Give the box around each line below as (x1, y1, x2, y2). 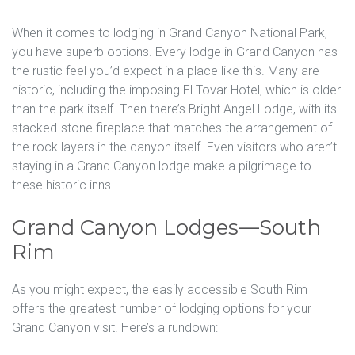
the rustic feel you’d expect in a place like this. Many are (12, 63, 319, 78)
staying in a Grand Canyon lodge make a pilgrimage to (12, 158, 311, 174)
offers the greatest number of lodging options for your (12, 300, 311, 316)
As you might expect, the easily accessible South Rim (12, 281, 307, 297)
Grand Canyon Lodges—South (12, 214, 321, 240)
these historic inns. (12, 177, 114, 193)
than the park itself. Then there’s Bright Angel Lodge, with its (12, 101, 337, 116)
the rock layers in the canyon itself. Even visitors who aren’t (12, 139, 337, 155)
